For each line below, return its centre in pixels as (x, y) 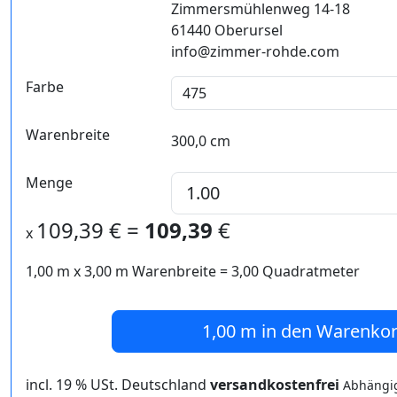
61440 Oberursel (226, 31)
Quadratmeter (309, 272)
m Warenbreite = (171, 272)
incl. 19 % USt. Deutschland (118, 385)
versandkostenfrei (275, 385)
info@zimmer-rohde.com (255, 52)
